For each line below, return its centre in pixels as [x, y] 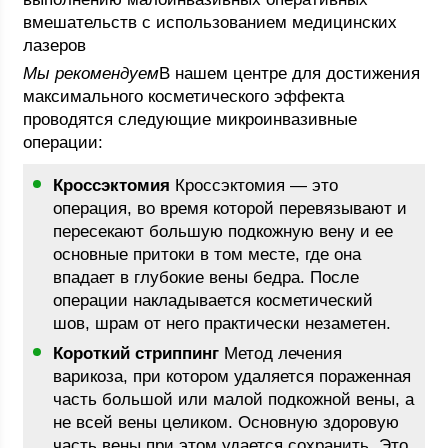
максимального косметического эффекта [184, 96]
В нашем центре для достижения [290, 73]
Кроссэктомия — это [254, 185]
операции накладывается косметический [213, 300]
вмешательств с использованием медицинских [210, 22]
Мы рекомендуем [91, 73]
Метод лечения [281, 353]
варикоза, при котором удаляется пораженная [232, 376]
